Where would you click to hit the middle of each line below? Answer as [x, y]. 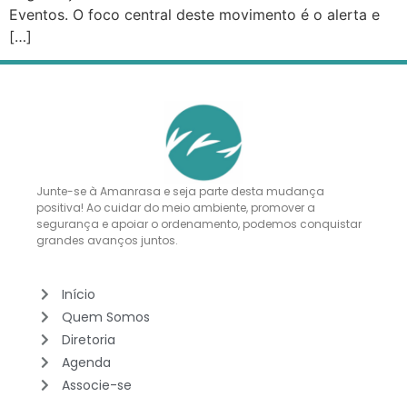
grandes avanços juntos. [109, 241]
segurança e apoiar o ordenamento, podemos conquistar [199, 224]
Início [78, 294]
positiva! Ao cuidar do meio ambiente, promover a [176, 208]
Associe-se [96, 385]
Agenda [86, 362]
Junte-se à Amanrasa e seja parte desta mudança [180, 192]
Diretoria [88, 339]
